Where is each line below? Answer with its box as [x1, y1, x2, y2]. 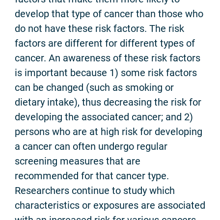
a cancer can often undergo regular [15, 140, 167, 152]
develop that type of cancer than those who [15, 7, 203, 20]
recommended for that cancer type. [15, 169, 169, 182]
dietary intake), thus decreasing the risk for [15, 96, 201, 108]
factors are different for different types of [15, 37, 195, 49]
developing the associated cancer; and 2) [15, 110, 193, 123]
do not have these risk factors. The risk [15, 22, 184, 34]
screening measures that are [15, 155, 140, 167]
